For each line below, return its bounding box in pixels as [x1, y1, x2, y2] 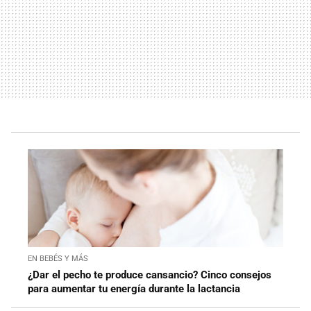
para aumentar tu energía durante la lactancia [28, 283, 240, 296]
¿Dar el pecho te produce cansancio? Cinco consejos [28, 269, 271, 282]
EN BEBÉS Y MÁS [28, 254, 88, 264]
